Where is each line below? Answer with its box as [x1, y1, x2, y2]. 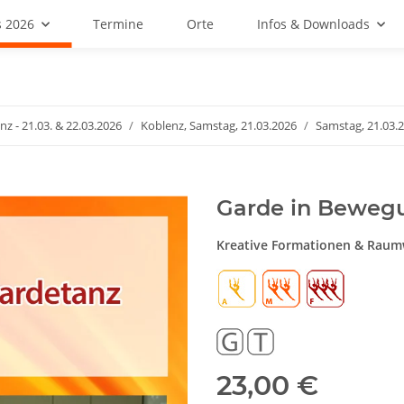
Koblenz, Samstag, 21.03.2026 [141, 117, 297, 133]
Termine [93, 15, 143, 32]
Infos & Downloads [257, 15, 370, 32]
